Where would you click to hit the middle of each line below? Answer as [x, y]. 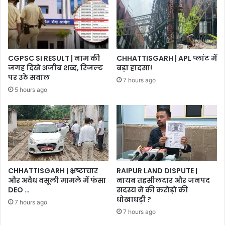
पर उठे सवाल [29, 77]
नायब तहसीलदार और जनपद [163, 181]
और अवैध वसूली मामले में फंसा [57, 181]
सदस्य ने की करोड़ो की [152, 190]
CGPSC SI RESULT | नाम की [54, 58]
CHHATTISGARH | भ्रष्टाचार [53, 171]
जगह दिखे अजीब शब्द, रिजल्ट [55, 68]
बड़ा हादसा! [134, 68]
